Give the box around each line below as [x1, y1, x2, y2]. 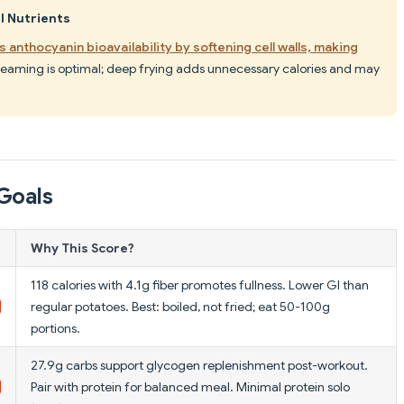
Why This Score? [31, 239, 134, 256]
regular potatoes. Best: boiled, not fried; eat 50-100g [31, 298, 330, 315]
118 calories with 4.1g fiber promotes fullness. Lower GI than [31, 276, 369, 293]
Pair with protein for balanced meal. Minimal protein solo [31, 378, 350, 395]
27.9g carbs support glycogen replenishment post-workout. [31, 356, 368, 373]
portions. [31, 319, 80, 336]
